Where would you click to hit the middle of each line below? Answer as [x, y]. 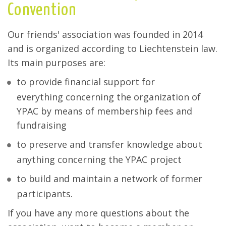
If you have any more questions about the [98, 213]
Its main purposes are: [56, 62]
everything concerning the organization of [109, 97]
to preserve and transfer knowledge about [109, 144]
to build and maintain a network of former [109, 179]
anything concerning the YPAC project [99, 160]
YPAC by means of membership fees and [104, 111]
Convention [42, 10]
